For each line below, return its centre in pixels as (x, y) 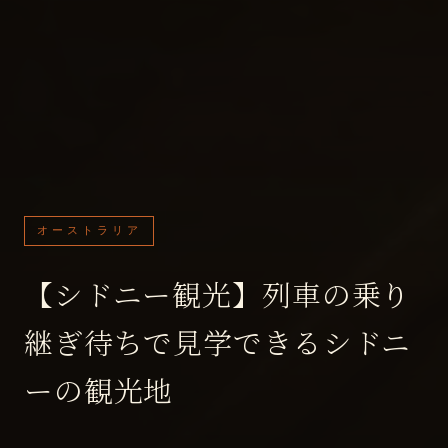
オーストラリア (89, 230)
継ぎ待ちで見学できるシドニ (218, 341)
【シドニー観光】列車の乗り (218, 293)
